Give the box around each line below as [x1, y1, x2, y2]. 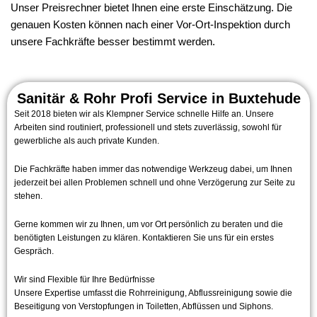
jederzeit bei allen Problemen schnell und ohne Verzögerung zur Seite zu [14, 178, 295, 188]
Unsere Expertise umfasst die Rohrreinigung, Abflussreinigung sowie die [14, 288, 292, 299]
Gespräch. [14, 246, 54, 257]
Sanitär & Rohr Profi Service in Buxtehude [16, 91, 301, 107]
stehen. [14, 191, 42, 202]
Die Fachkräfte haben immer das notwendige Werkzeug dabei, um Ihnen [14, 164, 292, 175]
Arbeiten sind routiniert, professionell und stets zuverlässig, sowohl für [14, 122, 282, 133]
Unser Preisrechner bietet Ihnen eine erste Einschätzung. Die [11, 1, 292, 13]
